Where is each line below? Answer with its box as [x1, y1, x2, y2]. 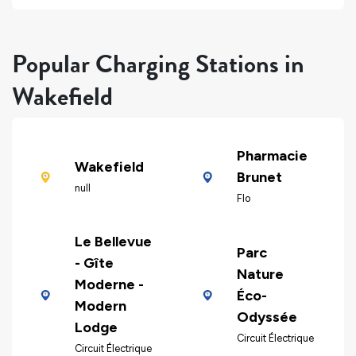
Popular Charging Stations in [12, 44, 304, 83]
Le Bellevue [74, 233, 152, 251]
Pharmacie [236, 147, 308, 165]
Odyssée [236, 308, 297, 326]
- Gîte [74, 254, 114, 273]
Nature [236, 265, 284, 283]
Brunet [236, 168, 282, 187]
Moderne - [74, 276, 144, 294]
